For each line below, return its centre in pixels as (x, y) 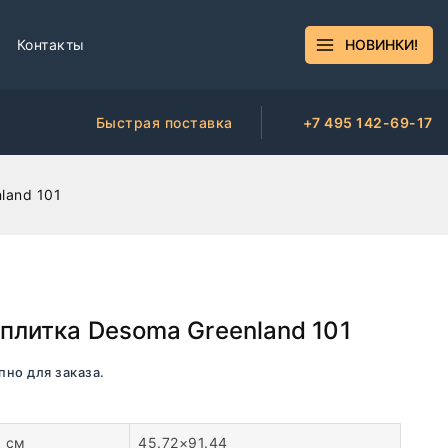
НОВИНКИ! (381, 44)
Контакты (50, 44)
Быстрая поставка (164, 122)
